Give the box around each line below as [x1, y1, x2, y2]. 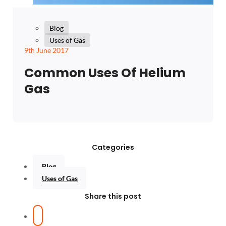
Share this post [85, 191, 141, 201]
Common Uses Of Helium [24, 64, 186, 82]
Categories [92, 142, 134, 152]
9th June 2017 [24, 46, 69, 55]
